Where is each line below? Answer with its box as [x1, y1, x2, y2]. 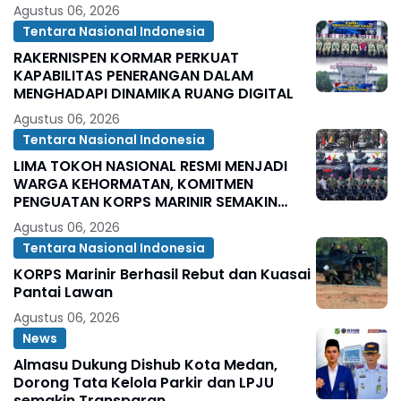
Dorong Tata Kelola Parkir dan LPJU [13, 372, 274, 394]
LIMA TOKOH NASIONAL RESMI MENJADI [13, 156, 287, 177]
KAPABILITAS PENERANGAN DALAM [13, 65, 253, 87]
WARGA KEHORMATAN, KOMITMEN [13, 174, 253, 195]
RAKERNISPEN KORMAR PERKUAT [13, 47, 239, 69]
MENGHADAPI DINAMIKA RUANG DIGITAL [13, 83, 294, 105]
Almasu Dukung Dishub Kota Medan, [13, 354, 277, 376]
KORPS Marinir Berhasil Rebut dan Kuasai [13, 264, 311, 286]
